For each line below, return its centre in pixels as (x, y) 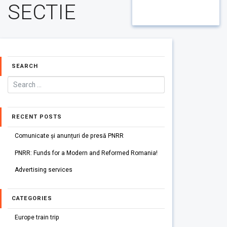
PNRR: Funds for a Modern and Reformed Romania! (86, 153)
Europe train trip (37, 218)
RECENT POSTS (37, 117)
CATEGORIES (32, 199)
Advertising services (43, 170)
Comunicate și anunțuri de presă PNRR (69, 136)
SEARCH (25, 66)
